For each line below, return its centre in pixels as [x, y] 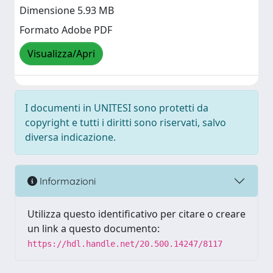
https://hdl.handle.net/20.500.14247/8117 [125, 244]
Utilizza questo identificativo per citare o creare [136, 214]
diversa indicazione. [70, 137]
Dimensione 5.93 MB [67, 11]
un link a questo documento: [94, 229]
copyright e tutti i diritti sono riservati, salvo [126, 122]
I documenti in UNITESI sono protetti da [117, 108]
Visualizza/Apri [61, 54]
